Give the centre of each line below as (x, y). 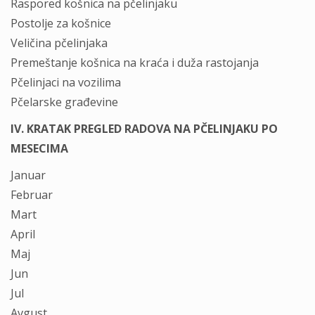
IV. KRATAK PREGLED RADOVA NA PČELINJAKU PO (144, 129)
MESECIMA (39, 148)
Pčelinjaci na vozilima (66, 82)
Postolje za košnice (61, 23)
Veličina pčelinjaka (59, 43)
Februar (32, 195)
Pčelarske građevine (64, 102)
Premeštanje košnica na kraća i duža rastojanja (135, 63)
